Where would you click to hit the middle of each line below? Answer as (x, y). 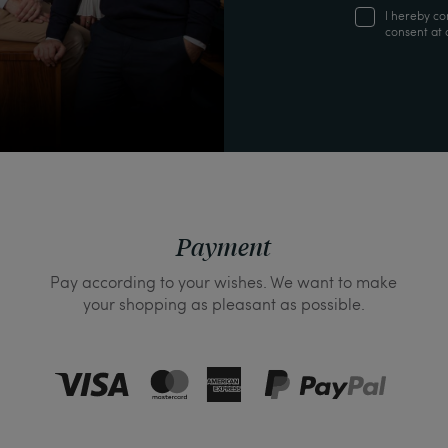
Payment (224, 247)
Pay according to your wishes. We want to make (224, 281)
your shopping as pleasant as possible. (223, 303)
